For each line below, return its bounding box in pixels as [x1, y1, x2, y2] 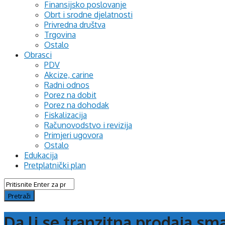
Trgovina [44, 30, 76, 40]
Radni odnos [44, 80, 89, 90]
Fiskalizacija [44, 110, 87, 120]
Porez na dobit [44, 90, 96, 100]
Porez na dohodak [44, 100, 109, 110]
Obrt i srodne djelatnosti [44, 10, 133, 20]
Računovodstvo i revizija [44, 120, 132, 130]
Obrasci [24, 50, 52, 60]
